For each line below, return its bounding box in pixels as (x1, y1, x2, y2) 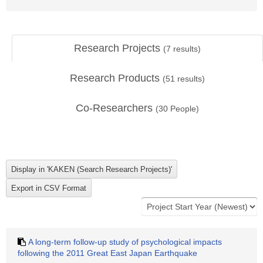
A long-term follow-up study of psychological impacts (28, 237, 222, 247)
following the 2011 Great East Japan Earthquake (18, 248, 197, 258)
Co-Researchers (76, 102, 156, 114)
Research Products (70, 72, 163, 84)
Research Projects (74, 42, 163, 54)
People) (168, 104, 199, 113)
